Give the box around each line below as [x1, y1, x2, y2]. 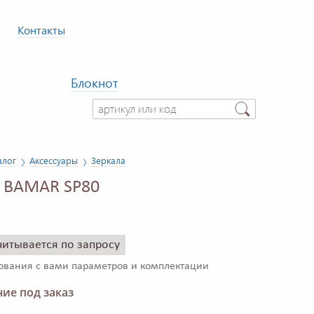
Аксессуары [29, 154, 78, 167]
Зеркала [91, 154, 125, 167]
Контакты [18, 22, 65, 37]
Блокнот [71, 74, 118, 91]
